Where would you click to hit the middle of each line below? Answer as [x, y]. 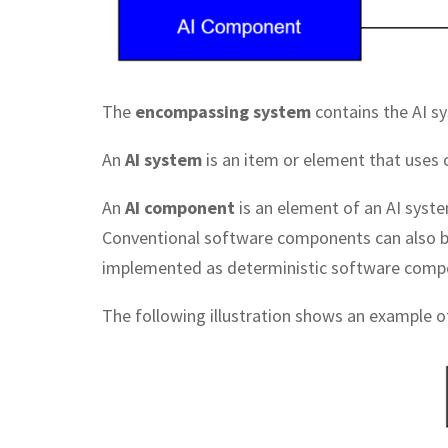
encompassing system [223, 111]
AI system [163, 159]
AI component [180, 207]
